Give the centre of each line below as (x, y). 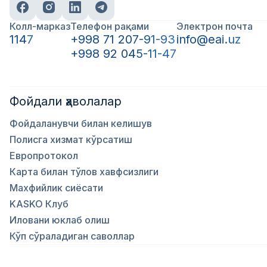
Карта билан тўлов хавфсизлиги (84, 172)
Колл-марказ (40, 26)
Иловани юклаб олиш (60, 220)
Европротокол (44, 156)
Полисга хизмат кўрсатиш (71, 139)
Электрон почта (215, 26)
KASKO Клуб (39, 204)
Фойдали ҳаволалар (66, 101)
